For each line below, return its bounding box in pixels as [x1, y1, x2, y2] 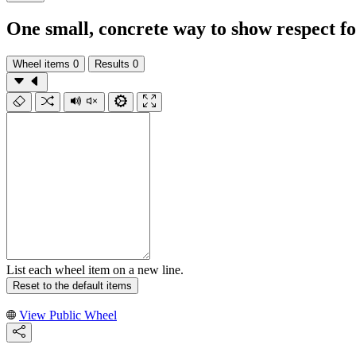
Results [95, 57, 130, 70]
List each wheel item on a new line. [6, 262, 184, 277]
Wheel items [13, 57, 70, 70]
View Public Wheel [19, 308, 117, 322]
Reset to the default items [13, 279, 132, 292]
